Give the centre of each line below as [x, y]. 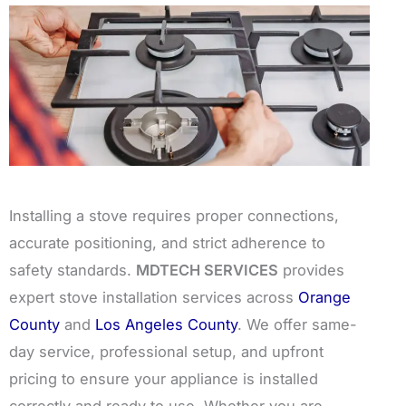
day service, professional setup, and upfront [166, 351]
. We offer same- [297, 324]
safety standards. [72, 270]
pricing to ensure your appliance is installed [164, 378]
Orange [324, 297]
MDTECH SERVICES [207, 270]
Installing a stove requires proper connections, [174, 215]
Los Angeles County [166, 324]
